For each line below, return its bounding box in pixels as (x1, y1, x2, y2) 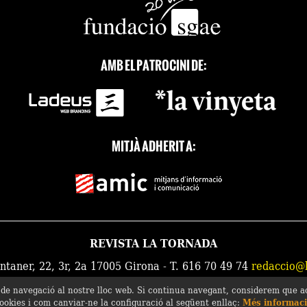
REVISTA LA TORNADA (90, 234, 217, 252)
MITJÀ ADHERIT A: (111, 137, 196, 156)
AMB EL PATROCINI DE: (100, 56, 207, 75)
